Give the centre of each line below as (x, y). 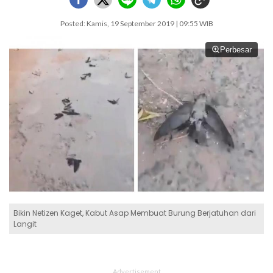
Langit (25, 224)
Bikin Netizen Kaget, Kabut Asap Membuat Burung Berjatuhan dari (135, 213)
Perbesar (236, 50)
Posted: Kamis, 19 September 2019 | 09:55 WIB (136, 23)
